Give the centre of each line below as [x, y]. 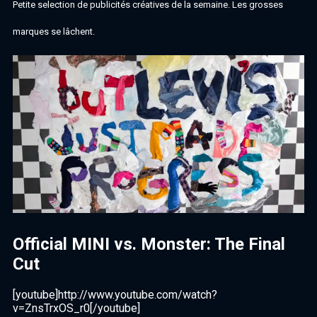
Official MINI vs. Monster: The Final [149, 244]
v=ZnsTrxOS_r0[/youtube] [76, 308]
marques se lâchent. [54, 31]
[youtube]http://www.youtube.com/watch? [115, 294]
